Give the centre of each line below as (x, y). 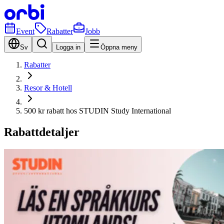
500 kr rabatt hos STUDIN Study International (97, 111)
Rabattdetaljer (42, 132)
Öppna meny (119, 47)
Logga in (68, 47)
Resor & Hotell (48, 88)
